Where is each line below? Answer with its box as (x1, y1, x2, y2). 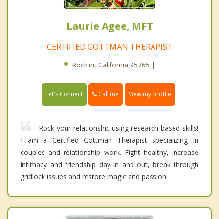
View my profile (129, 90, 171, 99)
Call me (97, 90, 119, 99)
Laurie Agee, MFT (66, 20, 153, 33)
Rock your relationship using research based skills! (39, 123, 198, 133)
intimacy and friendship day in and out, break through (21, 160, 198, 170)
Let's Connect (45, 90, 83, 99)
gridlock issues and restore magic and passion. (21, 172, 168, 182)
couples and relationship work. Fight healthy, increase (21, 148, 198, 157)
